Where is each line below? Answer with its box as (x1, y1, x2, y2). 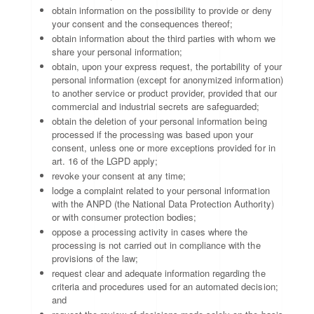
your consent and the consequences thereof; (52, 17, 233, 30)
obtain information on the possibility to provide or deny (52, 4, 272, 17)
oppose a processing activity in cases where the (52, 225, 248, 238)
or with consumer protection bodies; (52, 210, 197, 224)
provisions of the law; (52, 252, 139, 265)
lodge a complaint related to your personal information (52, 184, 270, 197)
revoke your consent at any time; (52, 169, 186, 182)
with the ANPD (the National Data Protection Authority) (52, 197, 274, 210)
